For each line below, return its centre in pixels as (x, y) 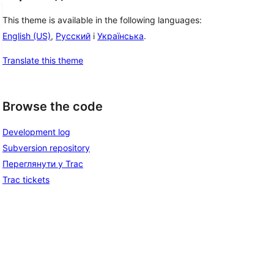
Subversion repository (46, 147)
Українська (120, 36)
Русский (73, 36)
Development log (36, 131)
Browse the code (53, 107)
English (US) (27, 36)
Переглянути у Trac (43, 163)
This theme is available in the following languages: (102, 20)
